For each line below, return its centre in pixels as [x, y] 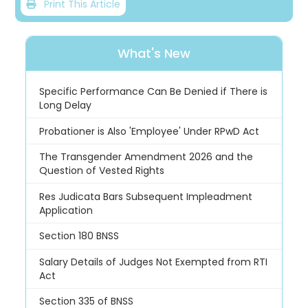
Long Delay [65, 105]
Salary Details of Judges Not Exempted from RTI [153, 262]
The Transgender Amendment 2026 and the [146, 157]
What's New [154, 54]
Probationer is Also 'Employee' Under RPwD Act [149, 131]
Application [66, 210]
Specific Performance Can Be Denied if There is [153, 91]
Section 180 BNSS [79, 236]
